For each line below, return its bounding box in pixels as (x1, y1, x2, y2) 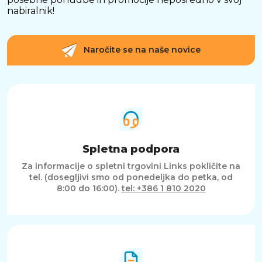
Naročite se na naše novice (83, 44, 201, 56)
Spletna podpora (82, 143, 180, 156)
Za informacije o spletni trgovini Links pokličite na (22, 161, 240, 172)
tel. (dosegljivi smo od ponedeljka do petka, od (29, 172, 233, 183)
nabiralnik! (7, 5, 54, 17)
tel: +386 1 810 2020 (121, 183, 206, 194)
